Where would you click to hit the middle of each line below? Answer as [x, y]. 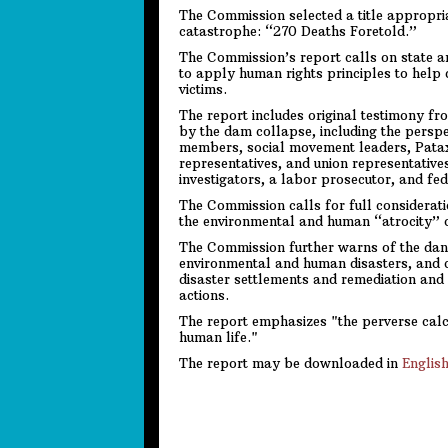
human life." [218, 337]
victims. [203, 89]
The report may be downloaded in [290, 363]
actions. [204, 295]
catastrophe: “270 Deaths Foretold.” [298, 31]
